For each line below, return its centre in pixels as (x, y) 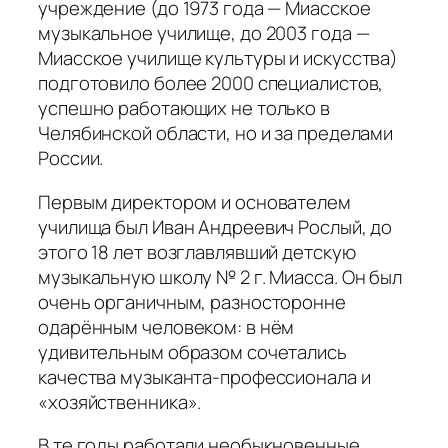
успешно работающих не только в (184, 108)
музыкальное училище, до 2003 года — (204, 33)
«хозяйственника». (120, 401)
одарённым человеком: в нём (166, 326)
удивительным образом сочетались (192, 351)
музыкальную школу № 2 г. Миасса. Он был (220, 276)
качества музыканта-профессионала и (204, 376)
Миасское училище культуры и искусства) (218, 58)
